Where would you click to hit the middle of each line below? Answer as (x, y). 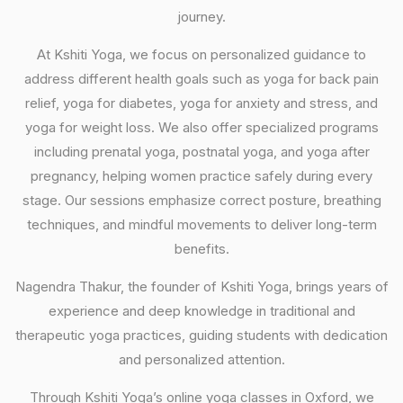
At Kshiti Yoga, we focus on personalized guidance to (201, 54)
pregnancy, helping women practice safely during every (201, 175)
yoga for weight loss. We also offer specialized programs (201, 127)
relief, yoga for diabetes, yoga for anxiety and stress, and (201, 103)
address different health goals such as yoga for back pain (201, 78)
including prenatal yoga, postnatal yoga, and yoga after (201, 151)
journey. (201, 16)
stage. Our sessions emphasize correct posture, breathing (201, 200)
